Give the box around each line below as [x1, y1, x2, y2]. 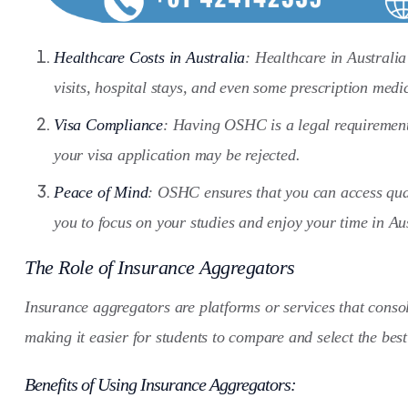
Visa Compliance [54, 115, 164, 134]
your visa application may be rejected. [54, 145, 301, 164]
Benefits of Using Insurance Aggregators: [25, 373, 296, 394]
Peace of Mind [54, 182, 148, 201]
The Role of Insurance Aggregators [25, 255, 295, 279]
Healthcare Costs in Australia [54, 47, 246, 66]
